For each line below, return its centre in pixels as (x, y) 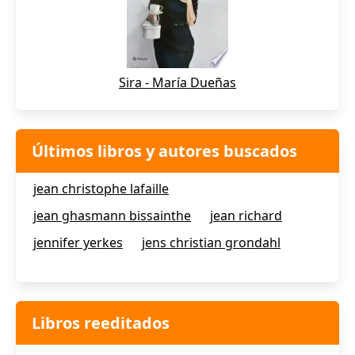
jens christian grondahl (211, 242)
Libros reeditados (101, 323)
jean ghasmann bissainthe (112, 216)
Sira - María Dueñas (177, 82)
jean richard (246, 216)
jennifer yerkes (78, 242)
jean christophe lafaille (101, 189)
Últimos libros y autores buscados (164, 151)
